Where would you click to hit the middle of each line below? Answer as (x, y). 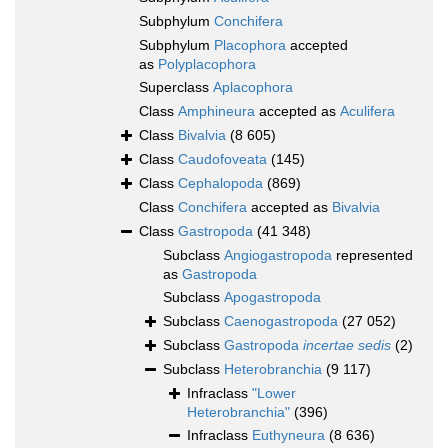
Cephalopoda (220, 183)
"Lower (274, 393)
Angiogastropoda (278, 255)
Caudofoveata (222, 159)
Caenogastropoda (281, 321)
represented (372, 255)
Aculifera (367, 111)
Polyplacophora (207, 64)
